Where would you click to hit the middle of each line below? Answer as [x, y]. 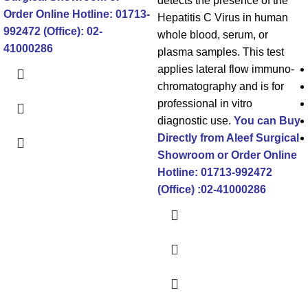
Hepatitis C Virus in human [223, 17]
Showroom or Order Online [227, 155]
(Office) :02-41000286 [212, 189]
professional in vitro [205, 103]
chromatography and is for [221, 86]
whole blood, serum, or [213, 34]
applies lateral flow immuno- [226, 69]
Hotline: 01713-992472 [215, 172]
